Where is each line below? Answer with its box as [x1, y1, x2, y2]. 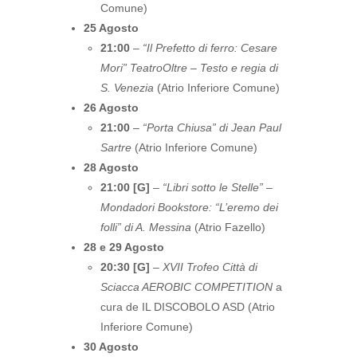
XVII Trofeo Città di [163, 261, 257, 273]
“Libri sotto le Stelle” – [163, 181, 273, 194]
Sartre [100, 141, 131, 154]
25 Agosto [84, 22, 139, 34]
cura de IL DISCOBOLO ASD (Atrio [100, 300, 275, 313]
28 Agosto [84, 161, 139, 174]
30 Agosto [84, 340, 139, 353]
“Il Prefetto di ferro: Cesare [143, 41, 277, 54]
